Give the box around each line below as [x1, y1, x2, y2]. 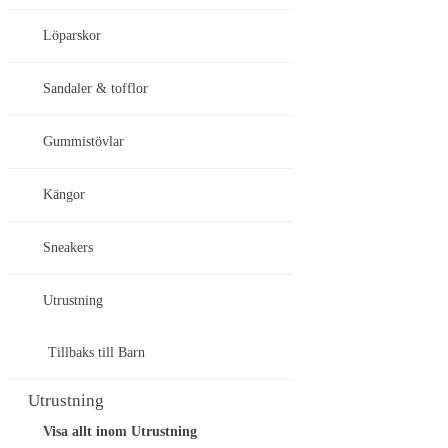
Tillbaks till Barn [48, 345, 145, 361]
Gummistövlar [43, 134, 124, 150]
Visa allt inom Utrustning [43, 424, 197, 440]
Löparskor [43, 28, 101, 44]
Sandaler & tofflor [43, 81, 148, 97]
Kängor [43, 187, 85, 203]
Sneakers [43, 240, 93, 256]
